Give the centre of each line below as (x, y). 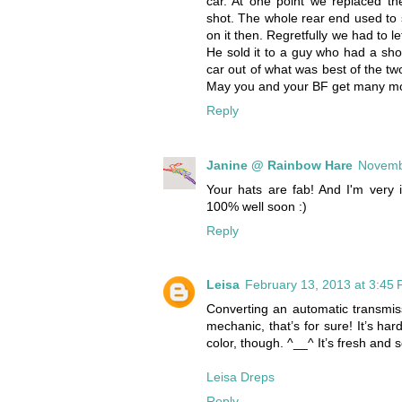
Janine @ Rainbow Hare (280, 165)
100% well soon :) (257, 206)
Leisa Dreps (240, 377)
